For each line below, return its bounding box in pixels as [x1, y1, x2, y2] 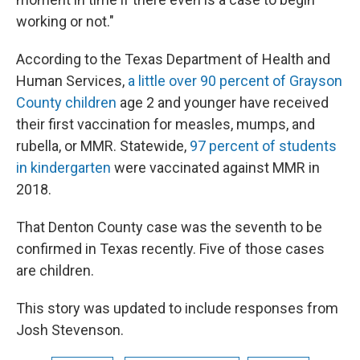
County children [16, 94, 117, 112]
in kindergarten [16, 159, 111, 177]
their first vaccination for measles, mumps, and [16, 116, 315, 133]
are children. [16, 262, 94, 280]
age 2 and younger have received [117, 94, 329, 112]
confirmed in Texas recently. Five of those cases [16, 240, 325, 258]
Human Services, [16, 72, 128, 90]
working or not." [16, 13, 114, 31]
